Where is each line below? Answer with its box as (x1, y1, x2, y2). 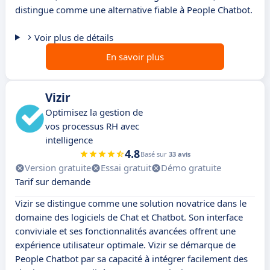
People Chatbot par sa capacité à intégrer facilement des (15, 253, 248, 265)
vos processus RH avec (45, 120, 139, 133)
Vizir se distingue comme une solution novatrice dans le (15, 197, 246, 210)
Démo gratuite (161, 162, 221, 174)
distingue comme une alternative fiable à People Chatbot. (15, 4, 253, 16)
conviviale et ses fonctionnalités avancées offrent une (15, 225, 236, 237)
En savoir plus (106, 51, 164, 63)
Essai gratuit (101, 162, 151, 174)
